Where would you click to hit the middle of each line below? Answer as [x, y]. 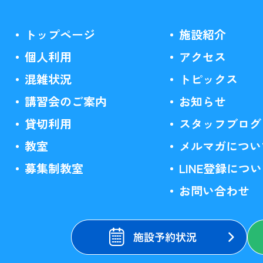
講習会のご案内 [66, 101]
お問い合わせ [214, 190]
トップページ [60, 34]
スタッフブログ [220, 124]
